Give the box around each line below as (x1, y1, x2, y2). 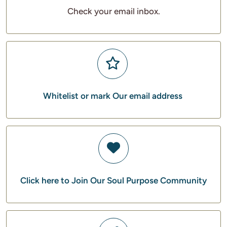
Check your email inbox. (67, 6, 160, 16)
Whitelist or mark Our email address (43, 91, 182, 101)
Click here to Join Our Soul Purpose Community (20, 175, 207, 185)
